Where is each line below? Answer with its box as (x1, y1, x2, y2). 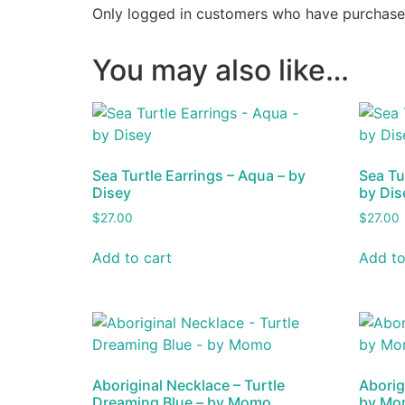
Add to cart (92, 249, 172, 268)
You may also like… (92, 52, 349, 88)
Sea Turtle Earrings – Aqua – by (92, 165, 306, 184)
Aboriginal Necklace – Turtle (92, 376, 285, 395)
